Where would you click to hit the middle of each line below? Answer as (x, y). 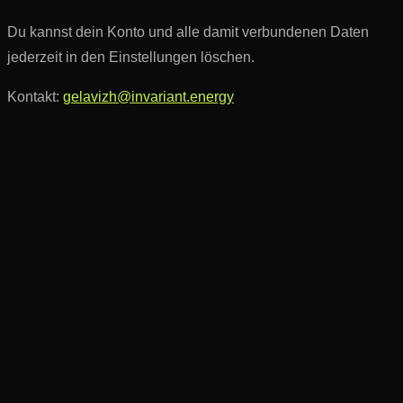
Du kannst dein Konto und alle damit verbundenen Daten (188, 31)
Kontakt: (35, 96)
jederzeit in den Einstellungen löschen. (131, 57)
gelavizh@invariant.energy (148, 96)
